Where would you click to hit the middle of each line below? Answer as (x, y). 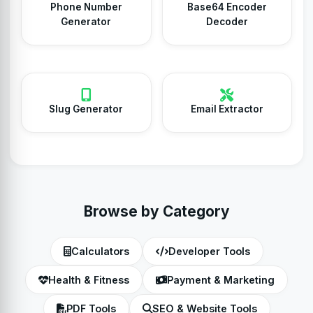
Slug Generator (86, 109)
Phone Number (86, 7)
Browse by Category (156, 211)
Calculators (100, 251)
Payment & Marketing (221, 280)
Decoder (227, 22)
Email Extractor (227, 109)
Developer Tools (209, 251)
